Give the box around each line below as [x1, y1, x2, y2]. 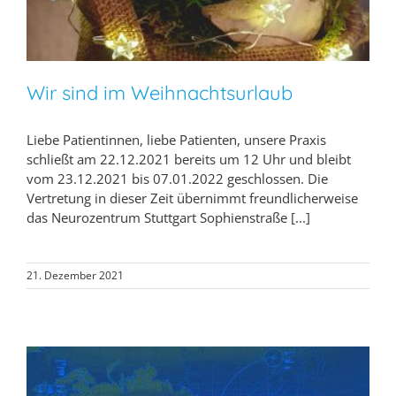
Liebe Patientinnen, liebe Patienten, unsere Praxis [27, 130, 326, 148]
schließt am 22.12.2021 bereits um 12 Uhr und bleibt [27, 149, 351, 168]
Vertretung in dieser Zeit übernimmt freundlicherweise [27, 188, 358, 207]
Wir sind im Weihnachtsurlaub [27, 80, 293, 105]
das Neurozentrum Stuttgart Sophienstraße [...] [27, 208, 310, 226]
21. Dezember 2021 [27, 267, 124, 283]
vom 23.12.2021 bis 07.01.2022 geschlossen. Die [27, 169, 328, 187]
